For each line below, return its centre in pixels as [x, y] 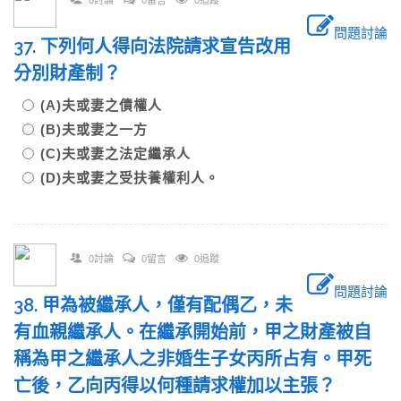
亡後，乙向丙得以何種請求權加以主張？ [183, 386]
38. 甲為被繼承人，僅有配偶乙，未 [153, 305]
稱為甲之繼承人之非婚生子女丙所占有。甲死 [192, 359]
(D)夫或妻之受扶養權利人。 [130, 178]
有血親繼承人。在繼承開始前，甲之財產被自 [192, 332]
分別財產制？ [76, 73]
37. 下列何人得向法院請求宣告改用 [152, 47]
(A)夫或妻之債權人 [108, 105]
